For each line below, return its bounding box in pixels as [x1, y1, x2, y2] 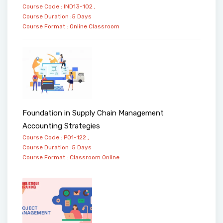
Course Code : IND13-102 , [22, 2, 96, 10]
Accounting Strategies [22, 121, 100, 131]
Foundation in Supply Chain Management [22, 109, 164, 118]
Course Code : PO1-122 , [22, 134, 89, 141]
